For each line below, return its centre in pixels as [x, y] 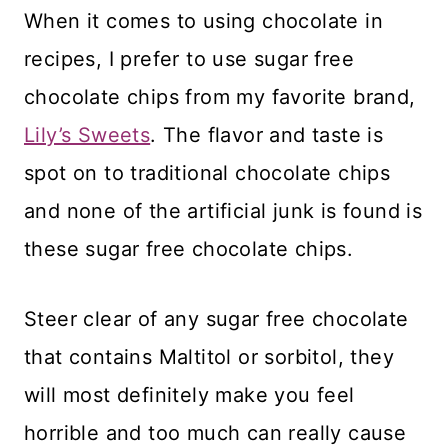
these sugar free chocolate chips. [189, 249]
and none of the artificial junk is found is [223, 211]
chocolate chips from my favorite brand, [220, 97]
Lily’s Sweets [87, 135]
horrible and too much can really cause [215, 433]
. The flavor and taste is [267, 135]
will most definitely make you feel [189, 395]
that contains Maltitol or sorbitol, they [209, 357]
